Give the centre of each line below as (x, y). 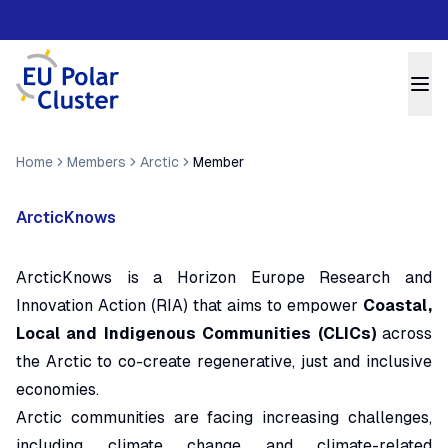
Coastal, (397, 305)
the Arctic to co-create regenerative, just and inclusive (224, 361)
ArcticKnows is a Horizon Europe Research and (224, 277)
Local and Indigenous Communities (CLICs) (196, 333)
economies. (57, 389)
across (404, 333)
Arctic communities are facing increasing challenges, (224, 417)
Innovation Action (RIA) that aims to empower (189, 305)
